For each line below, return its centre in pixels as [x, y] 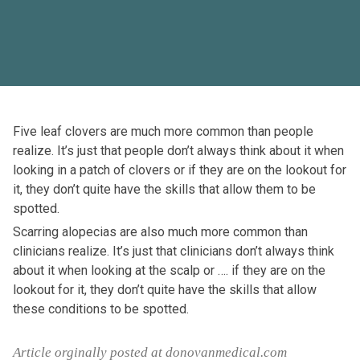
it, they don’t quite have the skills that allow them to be [164, 190]
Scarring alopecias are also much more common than [160, 232]
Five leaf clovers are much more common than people [163, 132]
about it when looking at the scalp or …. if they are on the [169, 271]
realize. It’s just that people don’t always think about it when [178, 151]
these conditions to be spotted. [101, 309]
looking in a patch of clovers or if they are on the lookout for [180, 170]
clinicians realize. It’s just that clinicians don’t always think [174, 252]
